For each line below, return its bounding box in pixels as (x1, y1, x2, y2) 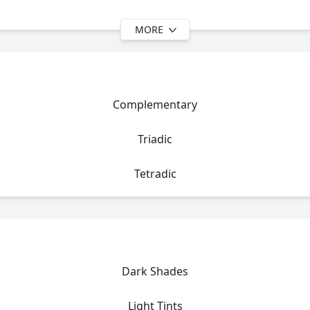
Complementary (113, 97, 197, 112)
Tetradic (134, 166, 176, 181)
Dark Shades (122, 264, 188, 279)
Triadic (138, 131, 172, 147)
